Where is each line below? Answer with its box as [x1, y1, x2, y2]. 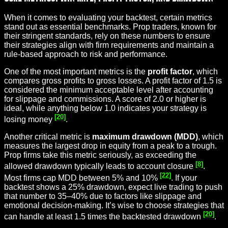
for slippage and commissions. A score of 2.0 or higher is [4, 94, 206, 103]
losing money [4, 115, 54, 124]
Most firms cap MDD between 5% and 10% [4, 173, 160, 182]
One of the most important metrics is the [4, 67, 148, 76]
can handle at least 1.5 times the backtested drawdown [4, 212, 203, 221]
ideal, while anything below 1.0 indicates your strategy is [4, 103, 207, 112]
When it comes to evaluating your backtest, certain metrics [4, 13, 212, 22]
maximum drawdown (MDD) [92, 132, 198, 141]
